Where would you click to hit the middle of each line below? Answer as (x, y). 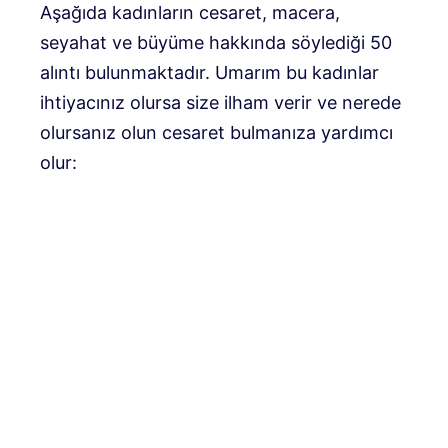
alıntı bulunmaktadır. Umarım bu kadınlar (209, 73)
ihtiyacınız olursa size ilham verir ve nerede (220, 103)
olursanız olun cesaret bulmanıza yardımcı (216, 133)
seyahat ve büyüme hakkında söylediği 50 (216, 43)
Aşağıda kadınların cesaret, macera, (190, 13)
